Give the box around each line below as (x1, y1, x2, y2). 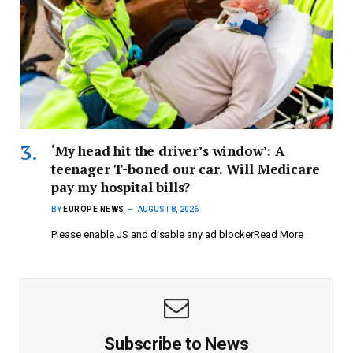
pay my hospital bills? (51, 178, 191, 197)
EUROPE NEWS (63, 205, 124, 214)
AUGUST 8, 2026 (137, 205, 199, 214)
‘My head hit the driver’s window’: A (51, 142, 284, 161)
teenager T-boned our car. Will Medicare (51, 160, 320, 179)
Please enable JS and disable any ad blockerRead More (51, 229, 303, 241)
